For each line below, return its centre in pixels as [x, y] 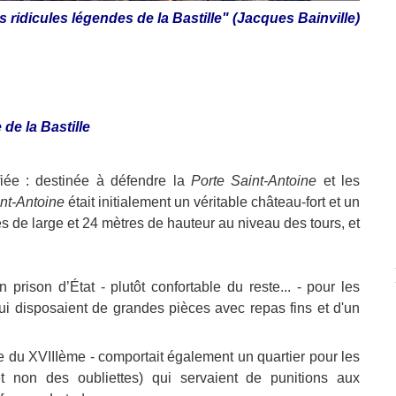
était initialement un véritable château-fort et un [212, 202]
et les [339, 181]
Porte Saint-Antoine [254, 181]
